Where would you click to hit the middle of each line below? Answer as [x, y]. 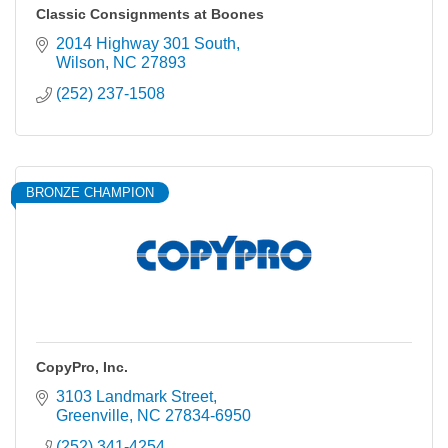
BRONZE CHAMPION [90, 192]
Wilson [80, 62]
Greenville [92, 415]
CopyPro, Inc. [82, 367]
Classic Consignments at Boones [150, 14]
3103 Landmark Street [134, 396]
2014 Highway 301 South [146, 43]
